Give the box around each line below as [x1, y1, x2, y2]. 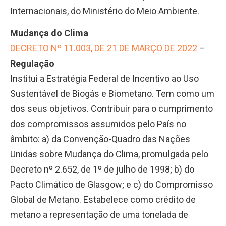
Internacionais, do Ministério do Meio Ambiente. [10, 5, 199, 16]
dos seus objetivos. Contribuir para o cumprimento [10, 103, 213, 115]
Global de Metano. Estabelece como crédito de [10, 194, 196, 205]
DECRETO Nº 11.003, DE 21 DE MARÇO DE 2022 [10, 43, 197, 54]
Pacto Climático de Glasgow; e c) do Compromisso [10, 179, 213, 190]
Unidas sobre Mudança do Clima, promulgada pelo [10, 149, 208, 160]
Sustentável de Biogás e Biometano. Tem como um [10, 88, 214, 99]
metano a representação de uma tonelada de [10, 209, 188, 220]
